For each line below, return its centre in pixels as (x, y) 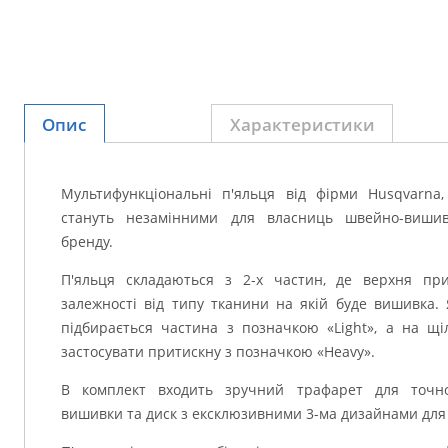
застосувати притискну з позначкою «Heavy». (218, 351)
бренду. (87, 241)
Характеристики (302, 123)
